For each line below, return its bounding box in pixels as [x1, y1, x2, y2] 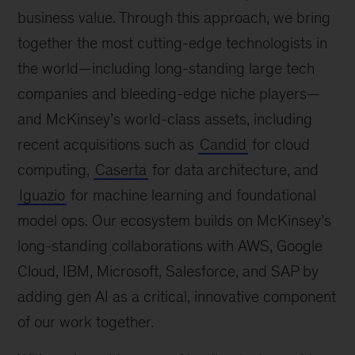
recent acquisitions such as [17, 135, 199, 153]
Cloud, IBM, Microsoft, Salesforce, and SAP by [17, 261, 319, 280]
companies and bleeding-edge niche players [17, 84, 307, 102]
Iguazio [19, 185, 66, 204]
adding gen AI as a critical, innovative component [17, 287, 337, 305]
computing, [17, 160, 94, 178]
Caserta [95, 160, 147, 178]
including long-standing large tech [92, 59, 315, 77]
